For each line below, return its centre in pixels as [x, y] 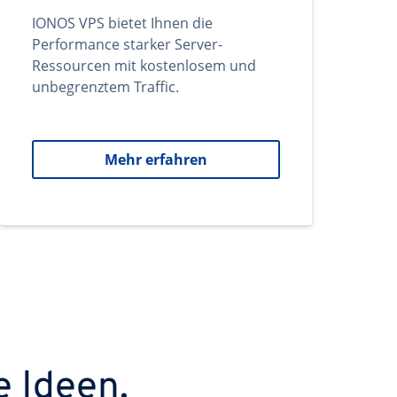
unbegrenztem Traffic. [105, 87]
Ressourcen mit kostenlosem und [144, 66]
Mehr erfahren [156, 160]
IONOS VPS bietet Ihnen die [122, 23]
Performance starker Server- [127, 44]
